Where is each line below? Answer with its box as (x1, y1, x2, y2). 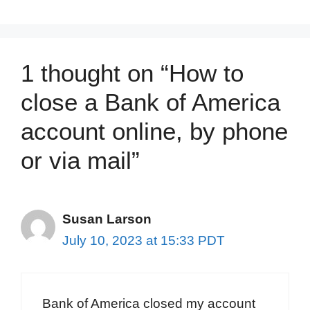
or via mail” (21, 147, 140, 174)
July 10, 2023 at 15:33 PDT (62, 233, 225, 248)
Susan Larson (62, 212, 152, 227)
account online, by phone (21, 118, 288, 145)
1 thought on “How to (21, 60, 244, 87)
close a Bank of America (21, 89, 280, 116)
